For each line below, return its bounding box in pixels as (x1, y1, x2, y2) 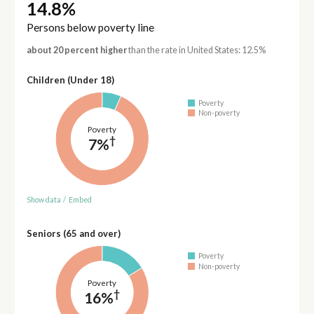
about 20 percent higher (26, 45, 127, 56)
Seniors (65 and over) (26, 227, 121, 239)
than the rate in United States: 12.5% (126, 45, 266, 56)
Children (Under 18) (26, 74, 114, 86)
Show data (26, 195, 61, 204)
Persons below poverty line (26, 21, 154, 34)
